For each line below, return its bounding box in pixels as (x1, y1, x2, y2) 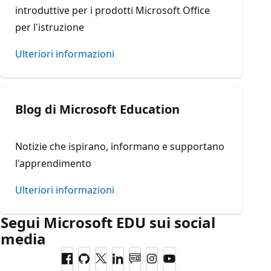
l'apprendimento (15, 157, 91, 170)
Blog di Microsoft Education (15, 101, 180, 117)
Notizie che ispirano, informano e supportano (15, 140, 224, 153)
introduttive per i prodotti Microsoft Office (15, 4, 210, 17)
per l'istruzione (15, 21, 84, 34)
